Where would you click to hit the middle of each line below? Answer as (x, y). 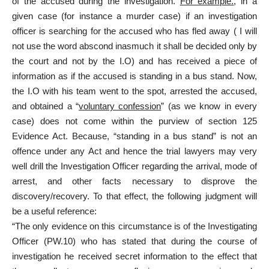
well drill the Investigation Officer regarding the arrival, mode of (134, 166)
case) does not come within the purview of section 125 (134, 121)
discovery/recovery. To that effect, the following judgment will (134, 196)
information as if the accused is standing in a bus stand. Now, (134, 76)
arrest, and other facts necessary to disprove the (134, 181)
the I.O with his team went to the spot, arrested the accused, (134, 91)
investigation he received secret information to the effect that (134, 256)
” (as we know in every (209, 106)
